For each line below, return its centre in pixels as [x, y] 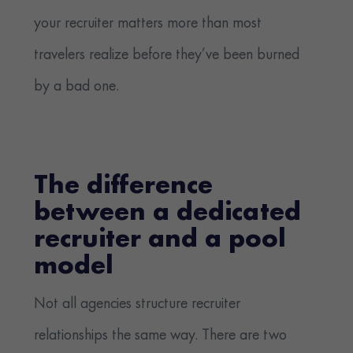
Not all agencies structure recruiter [137, 305]
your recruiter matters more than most [148, 24]
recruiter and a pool [160, 241]
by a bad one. [77, 87]
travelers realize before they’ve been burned [167, 56]
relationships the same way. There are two [161, 336]
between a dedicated [168, 214]
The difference [124, 187]
